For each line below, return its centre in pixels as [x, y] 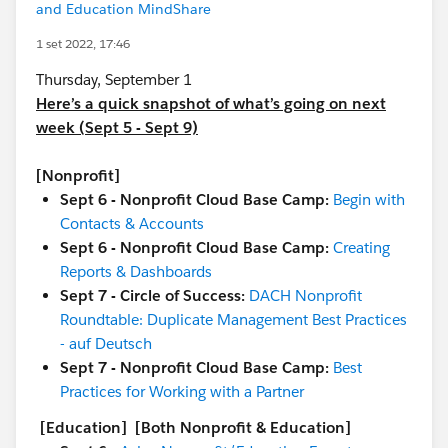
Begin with [369, 199]
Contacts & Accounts [132, 223]
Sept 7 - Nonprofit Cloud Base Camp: [194, 367]
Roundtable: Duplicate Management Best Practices [233, 319]
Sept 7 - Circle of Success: [154, 295]
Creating [361, 247]
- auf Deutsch [106, 343]
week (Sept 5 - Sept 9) [117, 127]
